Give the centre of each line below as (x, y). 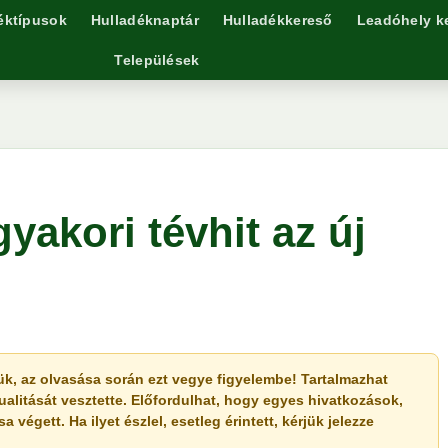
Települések (157, 60)
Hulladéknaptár (144, 20)
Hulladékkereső (277, 20)
